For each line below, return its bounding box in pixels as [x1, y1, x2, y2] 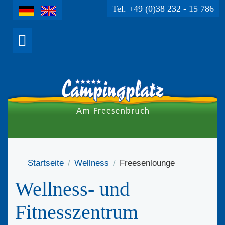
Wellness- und [15, 178, 130, 201]
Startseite [28, 158, 64, 168]
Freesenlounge [120, 158, 175, 168]
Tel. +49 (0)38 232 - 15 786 [112, 4, 214, 14]
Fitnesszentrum [15, 201, 138, 224]
